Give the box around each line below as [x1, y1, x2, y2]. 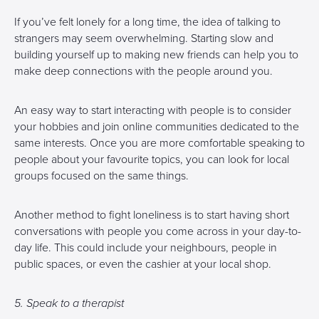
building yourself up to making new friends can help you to [14, 48, 298, 62]
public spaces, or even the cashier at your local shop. [14, 257, 271, 271]
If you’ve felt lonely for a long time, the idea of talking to [14, 15, 281, 29]
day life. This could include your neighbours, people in [14, 241, 277, 255]
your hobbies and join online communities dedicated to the [14, 120, 299, 134]
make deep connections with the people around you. [14, 64, 273, 78]
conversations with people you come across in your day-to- [14, 224, 301, 239]
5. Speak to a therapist [14, 296, 124, 310]
